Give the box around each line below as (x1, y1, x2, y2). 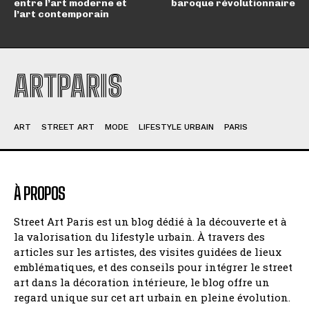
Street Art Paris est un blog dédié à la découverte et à (14, 215, 287, 229)
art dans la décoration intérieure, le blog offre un (14, 275, 270, 290)
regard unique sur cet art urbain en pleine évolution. (14, 290, 290, 305)
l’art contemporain (14, 8, 109, 21)
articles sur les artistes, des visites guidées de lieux (14, 245, 281, 259)
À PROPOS (14, 183, 65, 204)
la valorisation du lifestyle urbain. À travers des (14, 230, 265, 244)
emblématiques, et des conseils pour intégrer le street (14, 260, 292, 275)
